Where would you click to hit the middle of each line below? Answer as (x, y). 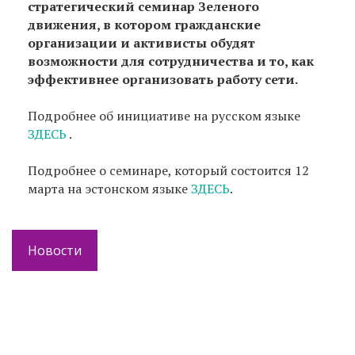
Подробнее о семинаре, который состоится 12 (168, 170)
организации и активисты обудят (141, 42)
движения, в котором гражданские (144, 24)
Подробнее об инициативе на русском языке (164, 115)
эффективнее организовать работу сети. (164, 79)
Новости (55, 250)
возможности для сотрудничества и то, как (171, 61)
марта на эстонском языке (109, 188)
